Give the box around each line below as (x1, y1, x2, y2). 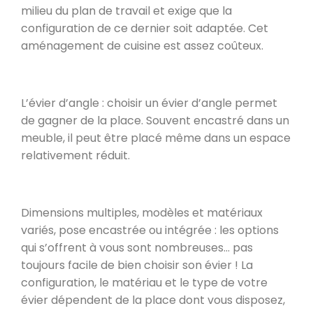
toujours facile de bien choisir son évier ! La (21, 256, 253, 273)
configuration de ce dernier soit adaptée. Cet (21, 20, 268, 36)
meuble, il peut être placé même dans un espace (21, 129, 291, 146)
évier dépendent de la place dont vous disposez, (21, 291, 285, 308)
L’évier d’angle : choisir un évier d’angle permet (21, 94, 277, 111)
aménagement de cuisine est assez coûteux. (21, 37, 263, 54)
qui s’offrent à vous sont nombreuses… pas (21, 239, 253, 256)
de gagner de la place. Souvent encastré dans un (21, 112, 289, 129)
